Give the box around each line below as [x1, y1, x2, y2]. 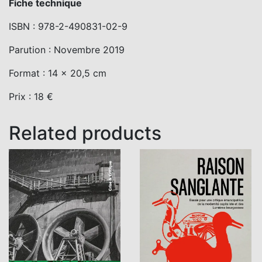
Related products [9, 121, 161, 144]
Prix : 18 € [9, 90, 53, 102]
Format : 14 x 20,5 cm [9, 67, 106, 79]
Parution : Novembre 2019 [9, 43, 125, 56]
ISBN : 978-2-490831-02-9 [9, 20, 127, 32]
